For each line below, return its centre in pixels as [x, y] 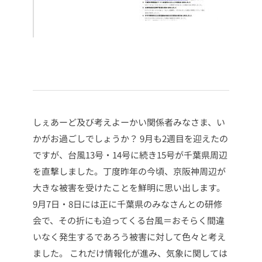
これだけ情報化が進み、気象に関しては [148, 253]
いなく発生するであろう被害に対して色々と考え [129, 237]
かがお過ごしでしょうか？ [85, 139]
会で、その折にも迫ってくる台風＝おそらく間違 [129, 220]
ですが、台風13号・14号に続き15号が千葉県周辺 [130, 155]
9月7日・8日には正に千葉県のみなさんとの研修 [127, 204]
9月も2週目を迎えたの [183, 139]
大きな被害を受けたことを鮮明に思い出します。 [129, 188]
